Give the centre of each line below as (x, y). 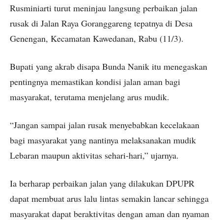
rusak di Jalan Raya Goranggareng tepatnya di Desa (101, 23)
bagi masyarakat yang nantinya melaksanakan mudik (103, 140)
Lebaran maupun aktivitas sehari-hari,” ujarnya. (94, 155)
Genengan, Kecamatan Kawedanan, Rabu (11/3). (97, 39)
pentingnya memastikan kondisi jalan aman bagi (95, 82)
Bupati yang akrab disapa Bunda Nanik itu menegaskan (109, 67)
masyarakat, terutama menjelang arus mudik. (90, 97)
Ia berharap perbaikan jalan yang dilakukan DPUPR (102, 183)
